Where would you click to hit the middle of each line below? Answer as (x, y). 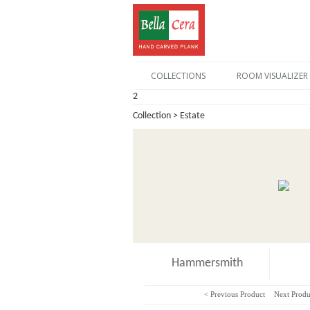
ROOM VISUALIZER (272, 76)
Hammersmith (207, 263)
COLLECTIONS (178, 76)
